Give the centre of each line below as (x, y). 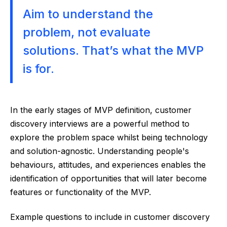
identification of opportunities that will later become (108, 179)
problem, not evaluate (87, 32)
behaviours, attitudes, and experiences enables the (108, 165)
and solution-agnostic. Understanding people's (100, 151)
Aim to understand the (88, 14)
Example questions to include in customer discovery (110, 217)
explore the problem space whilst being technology (109, 138)
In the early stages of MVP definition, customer (101, 110)
